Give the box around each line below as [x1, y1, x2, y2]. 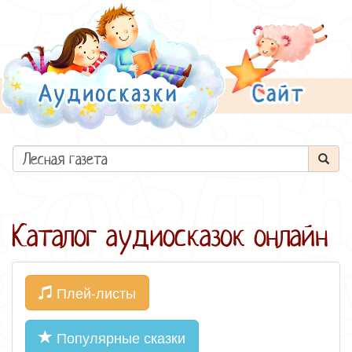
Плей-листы [53, 282, 136, 302]
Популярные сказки [53, 327, 185, 347]
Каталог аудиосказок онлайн [12, 217, 328, 255]
